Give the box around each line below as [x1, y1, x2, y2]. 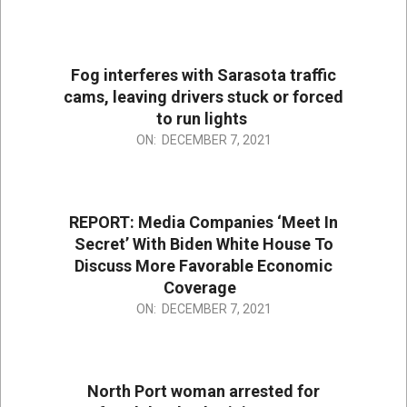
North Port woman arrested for [87, 382, 320, 402]
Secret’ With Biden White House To [74, 234, 333, 254]
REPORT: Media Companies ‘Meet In [69, 213, 338, 233]
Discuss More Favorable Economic [74, 256, 333, 276]
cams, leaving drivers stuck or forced [64, 87, 343, 107]
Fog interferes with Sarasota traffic [71, 65, 336, 85]
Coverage [164, 278, 243, 298]
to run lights [156, 109, 251, 129]
